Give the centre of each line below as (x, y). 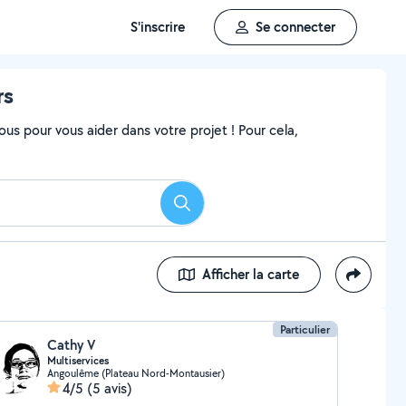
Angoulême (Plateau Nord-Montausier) (135, 373)
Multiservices (77, 361)
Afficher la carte (251, 274)
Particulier (305, 329)
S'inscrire (158, 27)
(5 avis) (109, 388)
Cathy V (71, 345)
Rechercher (215, 208)
